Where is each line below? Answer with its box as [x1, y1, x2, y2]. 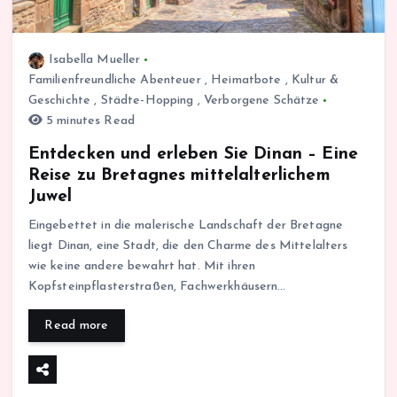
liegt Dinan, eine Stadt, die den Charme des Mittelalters [27, 239, 348, 253]
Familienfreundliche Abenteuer [27, 74, 201, 88]
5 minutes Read [42, 114, 135, 128]
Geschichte [27, 94, 91, 108]
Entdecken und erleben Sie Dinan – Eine [27, 145, 359, 164]
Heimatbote [211, 74, 282, 88]
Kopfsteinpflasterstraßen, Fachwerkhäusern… [27, 280, 286, 294]
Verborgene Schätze [203, 94, 320, 108]
